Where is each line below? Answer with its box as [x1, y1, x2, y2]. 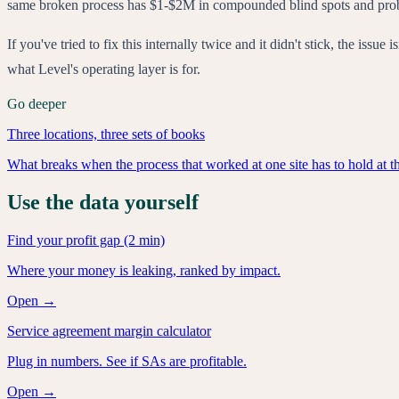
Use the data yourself [7, 190, 199, 214]
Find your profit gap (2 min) [7, 232, 165, 248]
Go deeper [7, 95, 66, 111]
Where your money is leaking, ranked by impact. [7, 262, 281, 278]
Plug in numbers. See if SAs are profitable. [7, 353, 247, 369]
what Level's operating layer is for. [7, 61, 200, 77]
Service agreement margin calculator [7, 322, 211, 338]
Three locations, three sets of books [7, 126, 205, 142]
